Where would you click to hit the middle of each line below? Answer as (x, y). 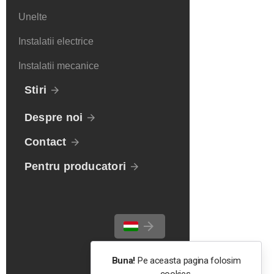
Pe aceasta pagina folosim (188, 261)
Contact (46, 142)
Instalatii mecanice (59, 66)
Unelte (33, 17)
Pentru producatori (75, 166)
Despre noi (54, 117)
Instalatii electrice (56, 41)
